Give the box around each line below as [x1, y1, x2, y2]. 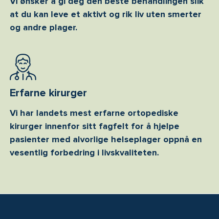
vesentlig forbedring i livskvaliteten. [10, 147, 159, 158]
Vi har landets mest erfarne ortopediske [10, 108, 178, 119]
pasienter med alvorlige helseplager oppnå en [10, 134, 202, 145]
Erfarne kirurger [10, 87, 87, 100]
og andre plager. [10, 22, 77, 33]
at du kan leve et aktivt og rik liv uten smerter [10, 9, 201, 20]
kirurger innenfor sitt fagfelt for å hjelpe [10, 121, 179, 132]
